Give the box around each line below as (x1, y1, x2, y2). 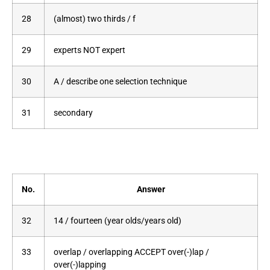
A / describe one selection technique (54, 77, 187, 87)
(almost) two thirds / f (54, 14, 136, 25)
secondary (54, 108, 93, 119)
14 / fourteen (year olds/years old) (54, 215, 181, 226)
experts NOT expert (54, 45, 125, 56)
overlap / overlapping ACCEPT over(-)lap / (54, 246, 209, 257)
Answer (137, 184, 165, 195)
